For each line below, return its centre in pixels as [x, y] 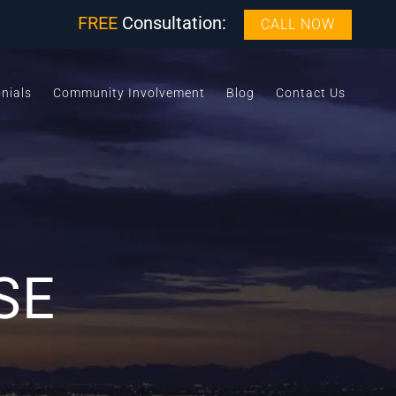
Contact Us [311, 93]
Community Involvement [129, 93]
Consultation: [172, 23]
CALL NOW [298, 24]
